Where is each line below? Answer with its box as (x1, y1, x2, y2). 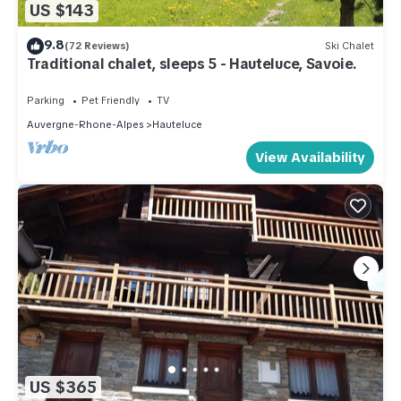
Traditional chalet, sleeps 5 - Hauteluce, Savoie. (27, 54, 357, 73)
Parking (27, 93, 64, 107)
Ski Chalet (325, 39, 374, 53)
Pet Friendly (81, 93, 140, 107)
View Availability (255, 148, 365, 166)
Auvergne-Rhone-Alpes (27, 117, 143, 131)
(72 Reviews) (64, 39, 130, 53)
